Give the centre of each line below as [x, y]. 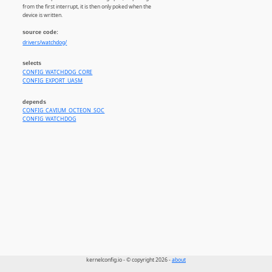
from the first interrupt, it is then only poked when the [87, 7]
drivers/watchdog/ [45, 43]
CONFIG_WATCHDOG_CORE [58, 72]
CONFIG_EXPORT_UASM [53, 80]
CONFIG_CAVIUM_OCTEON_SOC [64, 111]
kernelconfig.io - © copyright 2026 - [129, 260]
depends [35, 102]
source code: [41, 32]
